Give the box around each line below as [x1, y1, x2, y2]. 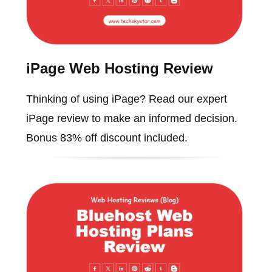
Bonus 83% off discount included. [25, 131, 188, 144]
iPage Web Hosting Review [25, 59, 213, 76]
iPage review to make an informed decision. [25, 112, 237, 124]
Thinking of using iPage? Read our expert [25, 92, 227, 105]
